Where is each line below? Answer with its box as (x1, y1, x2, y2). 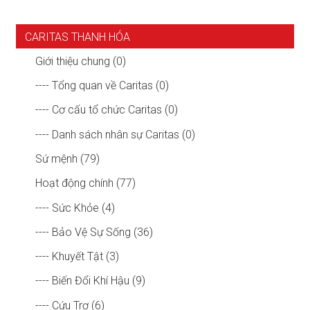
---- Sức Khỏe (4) (35, 201, 116, 215)
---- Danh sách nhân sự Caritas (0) (35, 127, 196, 141)
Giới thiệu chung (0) (35, 54, 127, 68)
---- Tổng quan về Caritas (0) (35, 79, 170, 93)
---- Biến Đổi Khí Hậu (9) (35, 274, 146, 288)
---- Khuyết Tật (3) (35, 250, 120, 264)
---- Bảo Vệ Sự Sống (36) (35, 225, 154, 239)
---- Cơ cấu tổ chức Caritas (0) (35, 103, 179, 117)
